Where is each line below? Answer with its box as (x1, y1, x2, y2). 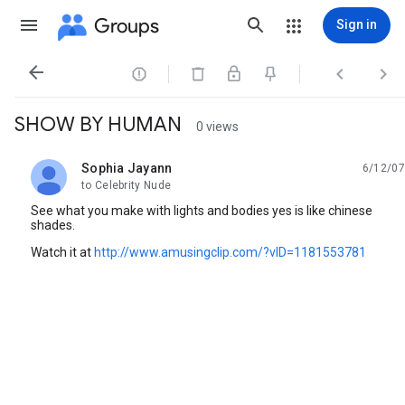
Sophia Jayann (81, 161, 173, 175)
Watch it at (31, 245, 94, 259)
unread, (81, 167, 125, 183)
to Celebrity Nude (81, 179, 172, 192)
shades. (31, 218, 75, 232)
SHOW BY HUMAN (14, 112, 182, 137)
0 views (196, 119, 239, 134)
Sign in (336, 17, 377, 32)
